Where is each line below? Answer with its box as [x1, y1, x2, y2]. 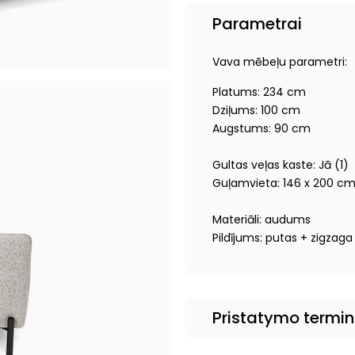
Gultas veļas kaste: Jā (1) [212, 157, 349, 173]
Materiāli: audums [212, 212, 311, 227]
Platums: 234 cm [212, 84, 306, 100]
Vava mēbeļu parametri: [212, 54, 347, 70]
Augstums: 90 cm [212, 120, 311, 136]
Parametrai [212, 13, 302, 35]
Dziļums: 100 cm [212, 102, 300, 118]
